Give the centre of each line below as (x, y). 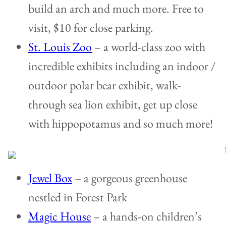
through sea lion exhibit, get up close (113, 104)
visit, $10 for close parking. (91, 28)
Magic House (60, 216)
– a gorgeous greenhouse (130, 178)
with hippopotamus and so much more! (121, 124)
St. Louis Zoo (60, 47)
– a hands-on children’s (146, 216)
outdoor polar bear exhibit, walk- (105, 85)
